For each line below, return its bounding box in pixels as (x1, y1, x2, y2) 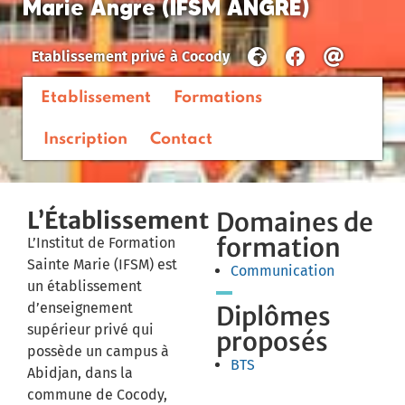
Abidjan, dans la (27, 364, 133, 381)
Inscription (48, 131, 127, 147)
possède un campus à (27, 343, 169, 360)
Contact (160, 131, 212, 147)
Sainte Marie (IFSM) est (27, 256, 177, 273)
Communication (231, 262, 334, 279)
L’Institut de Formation (27, 234, 175, 251)
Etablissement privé (32, 48, 165, 65)
